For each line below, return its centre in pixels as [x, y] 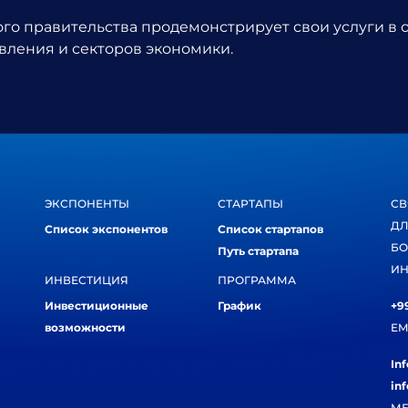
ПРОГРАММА [257, 280]
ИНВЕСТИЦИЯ [87, 280]
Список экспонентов [106, 229]
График [240, 305]
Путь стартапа [258, 250]
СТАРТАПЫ [250, 203]
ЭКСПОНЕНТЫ [87, 203]
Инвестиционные [97, 305]
